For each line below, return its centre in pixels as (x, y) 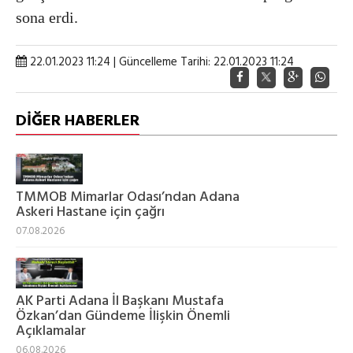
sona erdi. (47, 17)
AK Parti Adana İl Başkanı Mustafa (120, 302)
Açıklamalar (51, 332)
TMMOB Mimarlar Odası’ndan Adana (128, 197)
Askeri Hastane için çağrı (90, 212)
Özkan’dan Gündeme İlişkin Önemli (123, 317)
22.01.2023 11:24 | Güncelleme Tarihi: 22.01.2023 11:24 (160, 62)
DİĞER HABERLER (78, 121)
